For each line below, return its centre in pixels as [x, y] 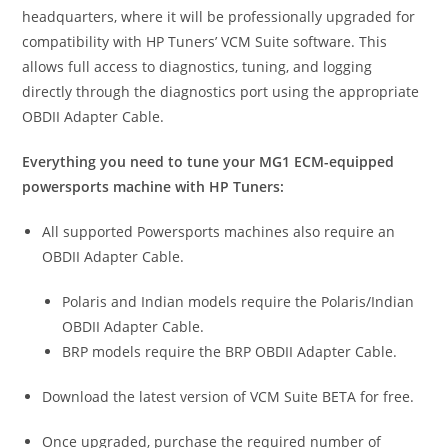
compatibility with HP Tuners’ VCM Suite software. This [205, 42]
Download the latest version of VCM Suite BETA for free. [228, 397]
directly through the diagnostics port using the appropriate [221, 92]
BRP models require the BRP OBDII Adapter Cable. [230, 352]
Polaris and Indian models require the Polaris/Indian [238, 302]
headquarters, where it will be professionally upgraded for [219, 17]
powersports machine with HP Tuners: [153, 187]
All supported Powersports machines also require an [219, 232]
